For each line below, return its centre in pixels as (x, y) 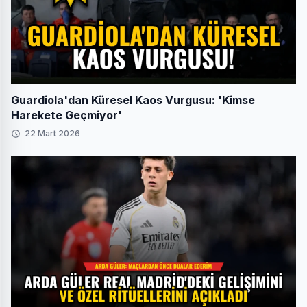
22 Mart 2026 (52, 133)
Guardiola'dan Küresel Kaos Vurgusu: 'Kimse (133, 100)
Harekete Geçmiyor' (66, 115)
